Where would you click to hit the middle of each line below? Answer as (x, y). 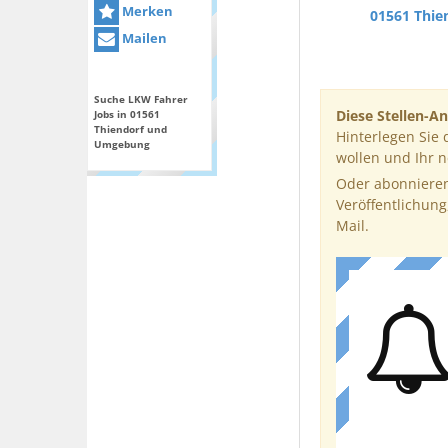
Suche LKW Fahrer (141, 99)
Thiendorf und (130, 129)
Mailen (143, 38)
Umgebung (122, 144)
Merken (146, 11)
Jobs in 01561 (127, 114)
